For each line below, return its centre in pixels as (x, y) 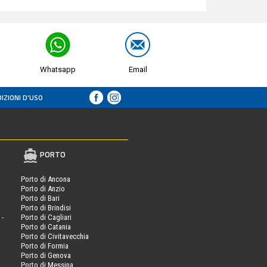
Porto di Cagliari (46, 217)
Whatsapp (58, 69)
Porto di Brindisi (46, 207)
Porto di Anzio (43, 188)
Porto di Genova (46, 255)
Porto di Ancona (45, 179)
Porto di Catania (46, 226)
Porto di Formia (44, 246)
